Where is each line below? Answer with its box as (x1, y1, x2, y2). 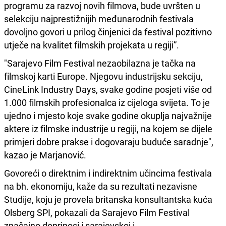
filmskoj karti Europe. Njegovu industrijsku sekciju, (4, 70, 203, 82)
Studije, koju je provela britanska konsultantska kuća (4, 193, 212, 205)
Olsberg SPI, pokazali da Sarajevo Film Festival (4, 206, 190, 218)
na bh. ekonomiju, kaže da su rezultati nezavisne (4, 180, 197, 192)
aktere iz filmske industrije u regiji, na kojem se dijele (4, 122, 212, 135)
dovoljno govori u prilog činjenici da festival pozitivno (4, 25, 212, 38)
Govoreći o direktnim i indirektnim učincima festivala (4, 166, 212, 179)
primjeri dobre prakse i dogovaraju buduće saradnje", (4, 135, 213, 148)
